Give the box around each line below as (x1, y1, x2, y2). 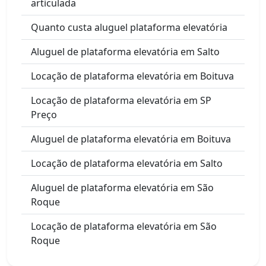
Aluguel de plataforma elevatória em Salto (31, 45, 220, 58)
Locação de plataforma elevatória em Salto (31, 156, 223, 170)
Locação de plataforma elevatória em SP (31, 93, 211, 107)
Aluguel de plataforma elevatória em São (31, 180, 214, 194)
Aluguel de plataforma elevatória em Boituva (31, 132, 231, 145)
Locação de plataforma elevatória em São (31, 219, 217, 233)
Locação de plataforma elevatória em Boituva (31, 69, 234, 83)
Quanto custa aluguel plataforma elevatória (31, 20, 227, 34)
